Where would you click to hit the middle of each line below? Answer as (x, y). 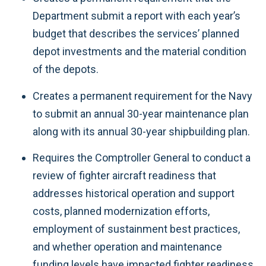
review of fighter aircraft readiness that (124, 175)
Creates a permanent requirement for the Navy (142, 96)
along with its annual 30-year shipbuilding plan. (141, 131)
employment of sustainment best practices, (136, 229)
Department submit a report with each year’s (137, 16)
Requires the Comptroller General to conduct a (142, 158)
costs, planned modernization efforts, (121, 211)
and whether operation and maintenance (127, 247)
